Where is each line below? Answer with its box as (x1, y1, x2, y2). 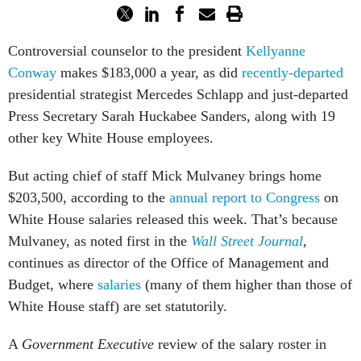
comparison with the (8, 340, 131, 356)
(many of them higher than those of (141, 259, 352, 275)
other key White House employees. (8, 112, 214, 128)
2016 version (131, 340, 207, 356)
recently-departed (242, 47, 343, 63)
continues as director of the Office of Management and (8, 237, 329, 253)
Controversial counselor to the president (8, 25, 246, 41)
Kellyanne (246, 25, 305, 41)
